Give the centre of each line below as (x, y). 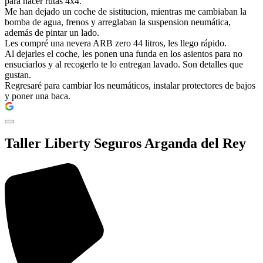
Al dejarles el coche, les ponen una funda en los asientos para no (124, 53)
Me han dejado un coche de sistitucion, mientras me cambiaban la (126, 11)
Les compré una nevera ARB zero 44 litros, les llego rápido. (116, 43)
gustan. (18, 75)
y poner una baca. (38, 96)
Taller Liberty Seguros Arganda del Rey (125, 143)
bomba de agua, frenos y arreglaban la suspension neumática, (118, 22)
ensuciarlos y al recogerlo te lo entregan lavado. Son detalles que (124, 64)
